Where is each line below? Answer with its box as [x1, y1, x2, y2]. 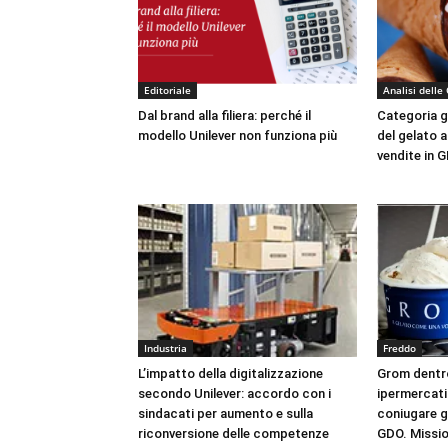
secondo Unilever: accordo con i [138, 385, 331, 401]
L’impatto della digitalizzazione [138, 365, 323, 381]
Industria [144, 340, 187, 355]
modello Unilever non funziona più [138, 127, 337, 143]
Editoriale [144, 82, 191, 97]
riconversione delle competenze [138, 425, 329, 441]
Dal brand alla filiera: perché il [138, 107, 311, 123]
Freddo [382, 340, 416, 355]
